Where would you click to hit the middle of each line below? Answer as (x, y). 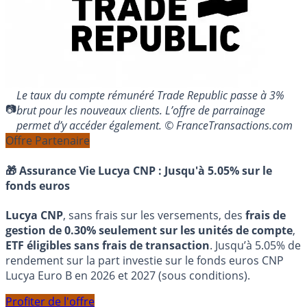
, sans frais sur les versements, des (154, 215)
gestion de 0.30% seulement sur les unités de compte (149, 230)
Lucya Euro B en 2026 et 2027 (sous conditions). (128, 275)
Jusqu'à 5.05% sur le (218, 170)
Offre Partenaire (48, 141)
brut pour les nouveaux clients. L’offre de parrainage (141, 111)
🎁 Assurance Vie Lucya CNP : (85, 170)
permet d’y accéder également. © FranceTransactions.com (155, 126)
